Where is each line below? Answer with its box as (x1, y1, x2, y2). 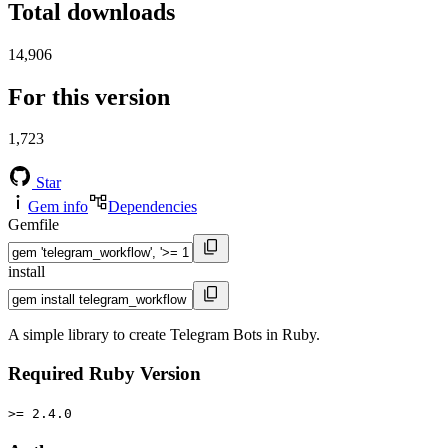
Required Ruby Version (8, 363, 201, 385)
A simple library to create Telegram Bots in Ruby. (8, 326, 320, 344)
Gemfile (8, 216, 59, 234)
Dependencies (108, 198, 197, 216)
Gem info (28, 198, 88, 216)
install (8, 263, 45, 281)
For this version (8, 83, 170, 110)
